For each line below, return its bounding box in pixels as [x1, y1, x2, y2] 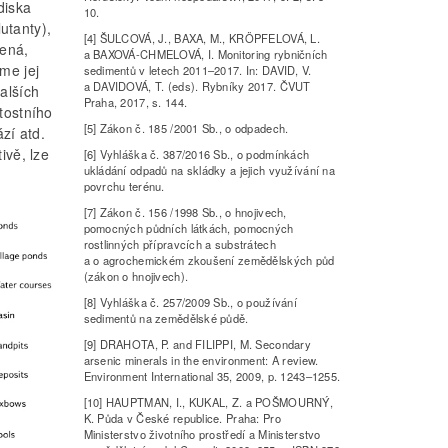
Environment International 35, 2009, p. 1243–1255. [83, 368, 341, 385]
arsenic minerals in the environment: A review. [83, 352, 319, 369]
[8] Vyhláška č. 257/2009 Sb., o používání [83, 294, 297, 311]
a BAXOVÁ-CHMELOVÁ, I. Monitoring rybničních [83, 46, 328, 63]
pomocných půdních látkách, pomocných [83, 220, 294, 237]
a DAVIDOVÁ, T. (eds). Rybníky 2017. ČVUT [83, 78, 311, 95]
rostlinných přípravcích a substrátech [83, 236, 276, 253]
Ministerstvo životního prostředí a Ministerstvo [83, 426, 321, 443]
